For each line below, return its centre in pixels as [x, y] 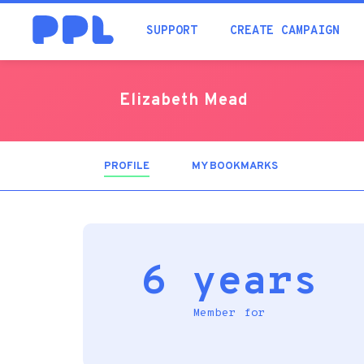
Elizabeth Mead [184, 101]
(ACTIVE [170, 167]
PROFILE [127, 167]
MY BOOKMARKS [235, 167]
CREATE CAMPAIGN [285, 31]
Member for [229, 313]
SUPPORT [172, 31]
